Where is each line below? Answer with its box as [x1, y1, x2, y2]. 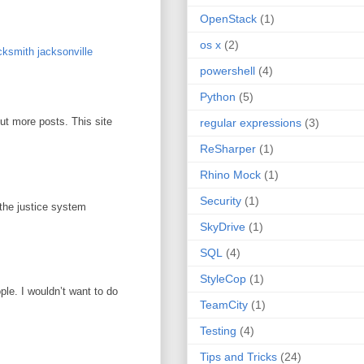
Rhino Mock [200, 167, 261, 181]
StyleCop [200, 271, 246, 285]
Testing [200, 323, 236, 337]
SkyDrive [200, 219, 245, 233]
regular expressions [200, 115, 301, 129]
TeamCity [200, 297, 248, 311]
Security [200, 193, 241, 207]
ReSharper [200, 141, 256, 155]
